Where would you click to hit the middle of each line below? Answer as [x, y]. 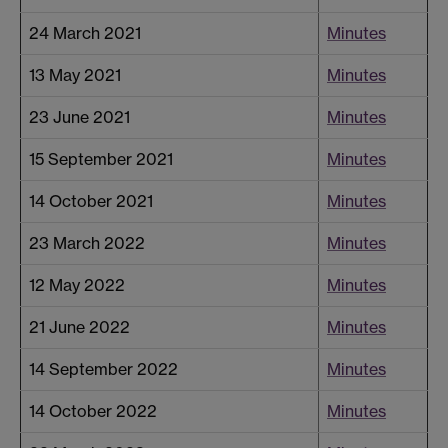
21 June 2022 [79, 327]
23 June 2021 [79, 117]
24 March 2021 [85, 33]
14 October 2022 [93, 411]
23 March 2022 [87, 243]
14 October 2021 [91, 201]
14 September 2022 [103, 369]
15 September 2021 [101, 159]
